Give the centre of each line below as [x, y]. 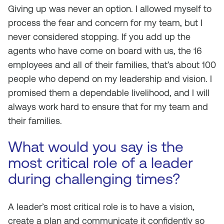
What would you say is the [96, 147]
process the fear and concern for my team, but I [105, 23]
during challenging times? [94, 179]
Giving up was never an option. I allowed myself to [110, 9]
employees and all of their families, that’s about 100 [112, 65]
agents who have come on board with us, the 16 [105, 51]
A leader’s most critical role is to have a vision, [101, 207]
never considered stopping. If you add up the [99, 37]
